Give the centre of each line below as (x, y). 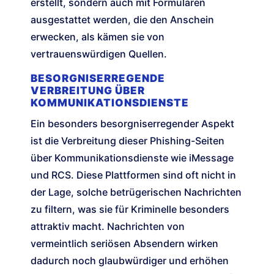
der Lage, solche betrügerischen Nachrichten (136, 192)
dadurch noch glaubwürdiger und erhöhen (130, 261)
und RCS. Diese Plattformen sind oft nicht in (133, 175)
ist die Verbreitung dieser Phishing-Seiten (128, 141)
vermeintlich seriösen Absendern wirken (124, 244)
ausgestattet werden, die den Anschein (122, 20)
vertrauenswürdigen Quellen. (99, 54)
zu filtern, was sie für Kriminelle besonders (130, 209)
